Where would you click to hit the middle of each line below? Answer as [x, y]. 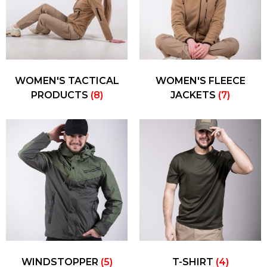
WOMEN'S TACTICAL [67, 81]
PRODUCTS [60, 95]
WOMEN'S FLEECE [200, 81]
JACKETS [194, 95]
